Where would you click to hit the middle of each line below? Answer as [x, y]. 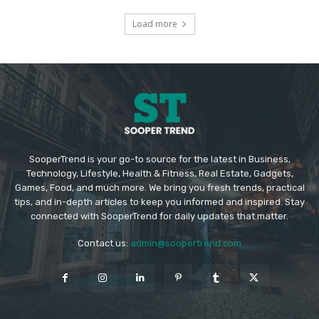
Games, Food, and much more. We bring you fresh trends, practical [159, 187]
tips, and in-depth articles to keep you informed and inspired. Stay [159, 202]
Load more [155, 24]
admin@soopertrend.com [186, 243]
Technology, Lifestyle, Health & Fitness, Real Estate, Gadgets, [159, 173]
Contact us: [104, 243]
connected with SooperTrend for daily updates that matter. [159, 216]
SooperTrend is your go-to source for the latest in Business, [159, 159]
